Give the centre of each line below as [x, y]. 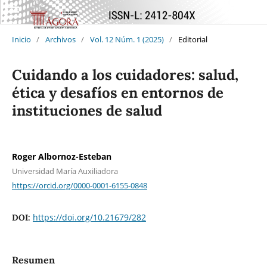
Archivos [60, 39]
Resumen [33, 260]
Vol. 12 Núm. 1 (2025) [127, 39]
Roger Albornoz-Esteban [61, 156]
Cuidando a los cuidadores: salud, [125, 74]
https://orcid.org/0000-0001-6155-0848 [79, 185]
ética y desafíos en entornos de [117, 92]
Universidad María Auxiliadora [65, 171]
